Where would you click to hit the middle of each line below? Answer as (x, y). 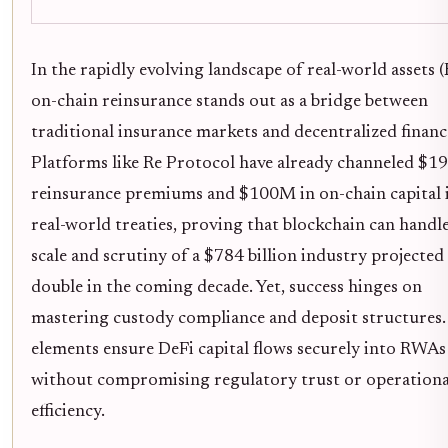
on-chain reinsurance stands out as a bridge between (229, 102)
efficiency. (68, 412)
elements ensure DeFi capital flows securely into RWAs (238, 350)
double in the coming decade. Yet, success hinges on (226, 288)
